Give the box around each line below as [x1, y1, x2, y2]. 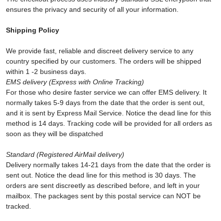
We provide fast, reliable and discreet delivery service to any [6, 47, 193, 55]
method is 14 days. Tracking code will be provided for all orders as [6, 119, 212, 127]
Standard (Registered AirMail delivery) [6, 150, 124, 158]
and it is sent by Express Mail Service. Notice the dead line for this [6, 109, 211, 117]
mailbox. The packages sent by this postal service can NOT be [6, 192, 201, 200]
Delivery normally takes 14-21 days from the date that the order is [6, 161, 211, 169]
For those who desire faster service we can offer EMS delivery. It [6, 88, 207, 96]
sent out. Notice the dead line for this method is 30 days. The [6, 171, 196, 179]
